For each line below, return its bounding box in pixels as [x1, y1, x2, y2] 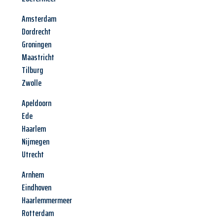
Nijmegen [22, 135, 49, 149]
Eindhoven [22, 181, 51, 195]
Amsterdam [22, 12, 56, 26]
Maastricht [22, 50, 54, 65]
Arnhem [22, 168, 44, 182]
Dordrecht [22, 25, 51, 39]
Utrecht [22, 147, 44, 162]
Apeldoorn [22, 96, 51, 110]
